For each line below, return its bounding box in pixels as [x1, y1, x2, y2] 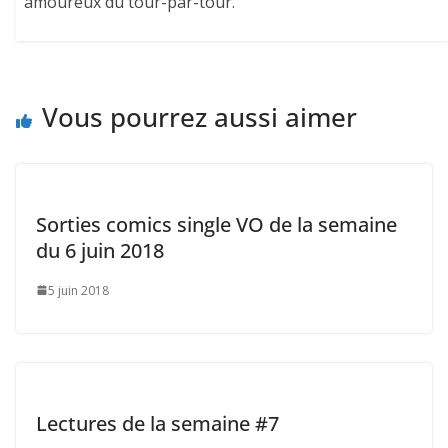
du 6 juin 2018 [36, 236, 164, 264]
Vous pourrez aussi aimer [42, 98, 357, 135]
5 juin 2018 [48, 281, 109, 299]
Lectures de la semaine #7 [36, 409, 279, 437]
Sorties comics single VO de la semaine [36, 210, 397, 238]
